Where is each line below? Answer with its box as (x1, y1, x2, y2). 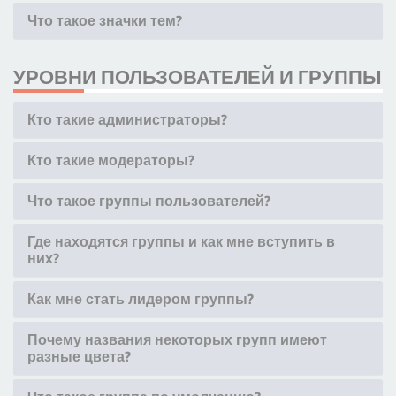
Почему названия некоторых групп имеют (27, 331, 327, 347)
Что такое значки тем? (27, 12, 182, 28)
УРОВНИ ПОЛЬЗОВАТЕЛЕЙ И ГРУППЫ (13, 65, 382, 88)
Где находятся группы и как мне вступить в (27, 233, 335, 249)
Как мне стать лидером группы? (27, 291, 254, 307)
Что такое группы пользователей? (27, 193, 270, 209)
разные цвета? (27, 348, 131, 364)
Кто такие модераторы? (27, 152, 194, 168)
